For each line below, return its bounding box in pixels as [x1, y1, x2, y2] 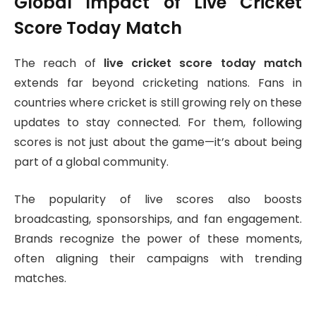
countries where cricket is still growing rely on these [14, 95, 302, 111]
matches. [14, 270, 66, 287]
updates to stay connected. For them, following [14, 114, 302, 131]
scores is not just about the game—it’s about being [14, 134, 302, 151]
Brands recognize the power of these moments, [14, 231, 302, 248]
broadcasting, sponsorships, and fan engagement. [14, 211, 302, 228]
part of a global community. [14, 154, 169, 171]
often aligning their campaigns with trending [14, 250, 302, 267]
